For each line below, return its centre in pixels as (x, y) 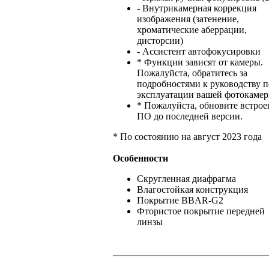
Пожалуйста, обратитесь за (192, 73)
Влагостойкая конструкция (192, 190)
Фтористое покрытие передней (201, 211)
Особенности (141, 159)
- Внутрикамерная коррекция (197, 8)
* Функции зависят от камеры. (200, 62)
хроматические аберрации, (192, 30)
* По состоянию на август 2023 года (187, 137)
